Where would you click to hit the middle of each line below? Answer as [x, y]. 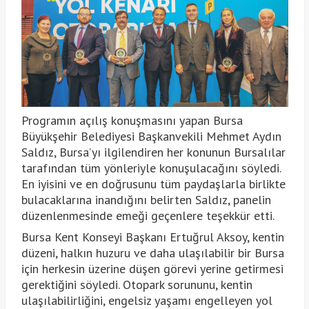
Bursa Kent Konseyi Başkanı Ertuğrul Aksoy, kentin [152, 237]
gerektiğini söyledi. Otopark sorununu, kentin [137, 285]
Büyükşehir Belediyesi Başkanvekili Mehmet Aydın [151, 137]
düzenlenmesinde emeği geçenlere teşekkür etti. [148, 216]
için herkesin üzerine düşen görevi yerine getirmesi [152, 269]
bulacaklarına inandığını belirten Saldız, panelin [146, 200]
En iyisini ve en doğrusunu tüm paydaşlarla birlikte [153, 184]
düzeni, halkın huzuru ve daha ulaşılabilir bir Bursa [152, 253]
